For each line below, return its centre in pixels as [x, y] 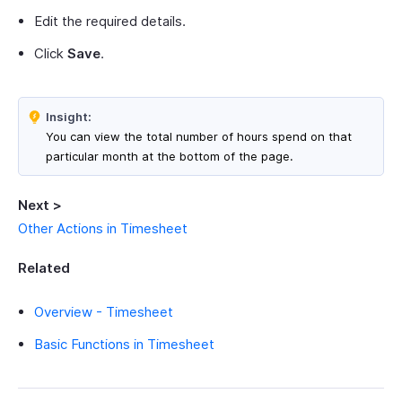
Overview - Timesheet [104, 312]
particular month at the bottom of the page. [170, 157]
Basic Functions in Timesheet [124, 345]
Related [44, 268]
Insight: [69, 117]
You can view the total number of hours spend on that [199, 137]
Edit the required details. [110, 22]
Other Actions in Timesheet [103, 229]
